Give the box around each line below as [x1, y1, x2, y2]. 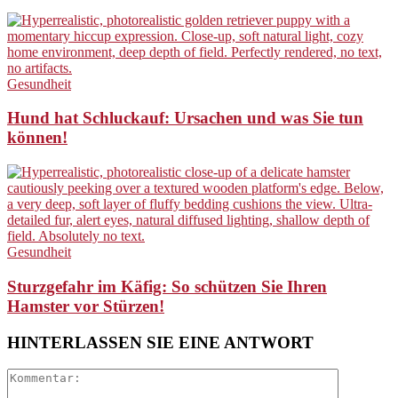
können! [7, 128, 68, 147]
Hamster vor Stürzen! [7, 296, 164, 315]
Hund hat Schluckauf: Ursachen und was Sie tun [7, 108, 363, 128]
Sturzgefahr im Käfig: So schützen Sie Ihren [7, 276, 327, 296]
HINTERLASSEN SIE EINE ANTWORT [7, 332, 314, 352]
